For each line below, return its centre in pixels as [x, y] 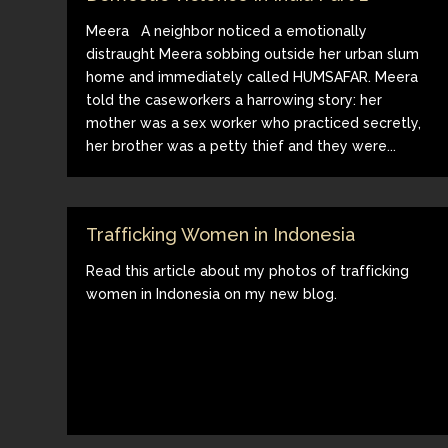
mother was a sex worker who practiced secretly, [254, 122]
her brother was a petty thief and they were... [241, 145]
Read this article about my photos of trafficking [248, 270]
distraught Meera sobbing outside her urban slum [253, 53]
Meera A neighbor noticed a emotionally [227, 30]
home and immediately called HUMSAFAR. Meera [252, 76]
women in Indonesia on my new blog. [216, 293]
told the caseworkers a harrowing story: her [234, 99]
